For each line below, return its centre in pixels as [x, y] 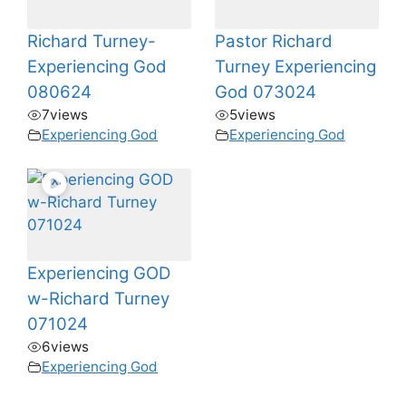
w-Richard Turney [98, 298]
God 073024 [265, 92]
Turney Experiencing [295, 67]
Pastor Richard [273, 42]
